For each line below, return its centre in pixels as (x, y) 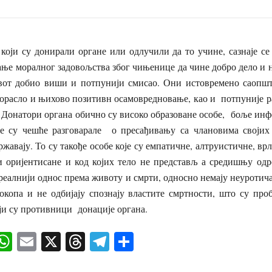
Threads (116, 241)
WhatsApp (53, 241)
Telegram (146, 241)
